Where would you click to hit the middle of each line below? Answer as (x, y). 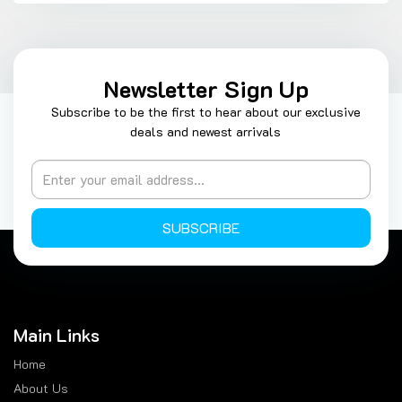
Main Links (57, 335)
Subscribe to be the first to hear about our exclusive (205, 112)
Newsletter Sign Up (205, 89)
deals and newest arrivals (205, 131)
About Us (41, 388)
